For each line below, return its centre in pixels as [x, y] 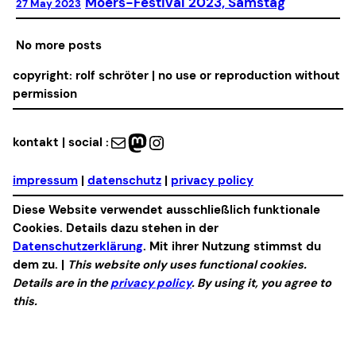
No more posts [59, 45]
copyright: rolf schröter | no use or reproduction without [176, 75]
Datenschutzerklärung [78, 246]
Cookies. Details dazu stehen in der [116, 228]
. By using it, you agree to [261, 282]
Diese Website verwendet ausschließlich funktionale [166, 209]
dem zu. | [40, 264]
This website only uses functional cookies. [187, 264]
